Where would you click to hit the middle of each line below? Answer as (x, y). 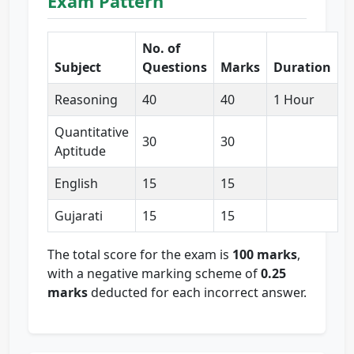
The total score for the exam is (140, 255)
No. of (161, 49)
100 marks (265, 255)
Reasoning (86, 100)
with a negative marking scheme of (154, 274)
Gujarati (79, 216)
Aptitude (80, 151)
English (76, 184)
